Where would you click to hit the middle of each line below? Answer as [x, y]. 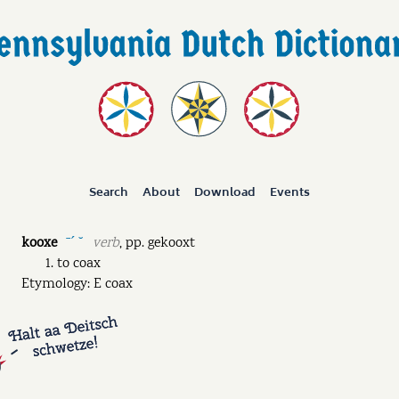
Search [109, 193]
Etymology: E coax [77, 285]
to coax [79, 265]
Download [224, 193]
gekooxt [171, 244]
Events [289, 193]
